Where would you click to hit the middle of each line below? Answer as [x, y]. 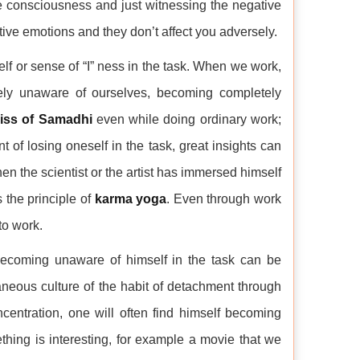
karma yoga [131, 198]
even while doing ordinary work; [187, 119]
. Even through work [224, 198]
